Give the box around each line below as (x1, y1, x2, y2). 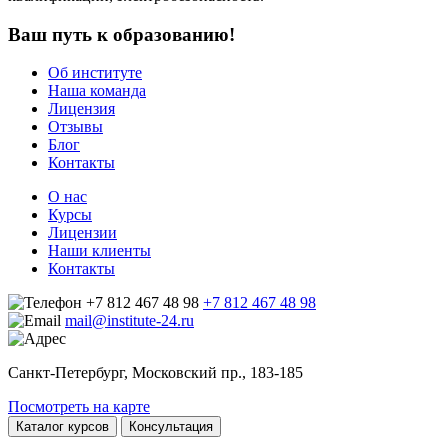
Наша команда (48, 82, 146, 100)
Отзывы (48, 118, 103, 136)
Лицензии (48, 224, 117, 242)
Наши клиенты (48, 242, 151, 260)
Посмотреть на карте (8, 398, 150, 416)
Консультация (129, 419, 213, 435)
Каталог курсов (16, 419, 109, 435)
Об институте (48, 64, 142, 82)
